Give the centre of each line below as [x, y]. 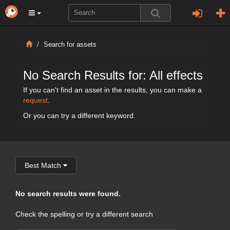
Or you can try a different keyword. [79, 116]
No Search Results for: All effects [113, 75]
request [35, 100]
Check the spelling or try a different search [84, 214]
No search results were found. [68, 194]
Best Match [43, 165]
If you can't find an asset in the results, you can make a [112, 90]
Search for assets [70, 45]
